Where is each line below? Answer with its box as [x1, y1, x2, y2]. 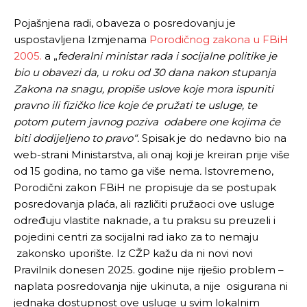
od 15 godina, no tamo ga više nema [14, 164, 199, 177]
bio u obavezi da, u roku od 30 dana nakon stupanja [14, 66, 276, 79]
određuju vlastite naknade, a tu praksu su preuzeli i [14, 214, 275, 227]
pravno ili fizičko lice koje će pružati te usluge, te [14, 99, 257, 112]
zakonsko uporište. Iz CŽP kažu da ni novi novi [14, 247, 253, 260]
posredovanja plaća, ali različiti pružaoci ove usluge [14, 197, 275, 210]
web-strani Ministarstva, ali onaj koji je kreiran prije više [14, 148, 290, 161]
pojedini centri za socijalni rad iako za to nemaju [14, 230, 258, 243]
